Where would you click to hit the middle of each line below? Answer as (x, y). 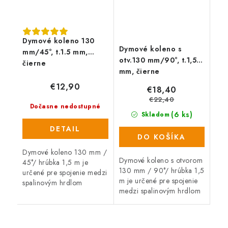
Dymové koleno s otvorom (161, 161)
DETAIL (65, 129)
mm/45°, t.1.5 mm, (55, 52)
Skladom (154, 115)
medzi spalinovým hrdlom (160, 191)
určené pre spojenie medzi (65, 173)
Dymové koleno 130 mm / (65, 152)
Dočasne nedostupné (65, 107)
